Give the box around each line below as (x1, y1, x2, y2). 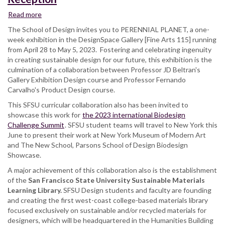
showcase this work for (8, 110, 82, 119)
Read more (8, 10, 42, 19)
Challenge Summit (8, 120, 64, 129)
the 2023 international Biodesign (82, 110, 185, 119)
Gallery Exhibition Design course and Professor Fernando (8, 75, 186, 84)
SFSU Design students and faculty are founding (62, 185, 211, 194)
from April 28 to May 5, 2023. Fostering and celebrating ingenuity (8, 45, 211, 54)
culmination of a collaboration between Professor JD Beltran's (8, 65, 200, 74)
